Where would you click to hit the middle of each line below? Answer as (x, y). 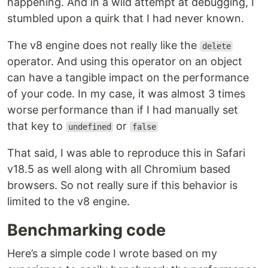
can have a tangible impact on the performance (128, 77)
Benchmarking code (86, 230)
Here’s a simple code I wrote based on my (112, 253)
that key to (36, 126)
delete (216, 46)
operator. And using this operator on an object (125, 61)
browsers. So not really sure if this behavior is (122, 185)
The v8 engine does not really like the (103, 45)
